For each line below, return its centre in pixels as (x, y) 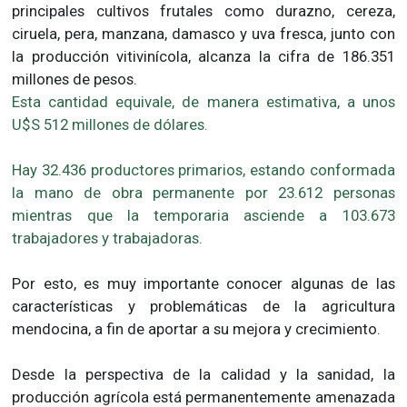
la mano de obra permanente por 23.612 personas (203, 193)
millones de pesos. (75, 79)
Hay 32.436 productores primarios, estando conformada (203, 170)
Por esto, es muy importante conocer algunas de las (203, 284)
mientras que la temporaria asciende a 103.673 (203, 216)
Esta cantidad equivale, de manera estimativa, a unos (203, 102)
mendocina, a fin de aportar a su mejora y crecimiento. (197, 329)
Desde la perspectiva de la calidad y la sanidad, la (203, 375)
